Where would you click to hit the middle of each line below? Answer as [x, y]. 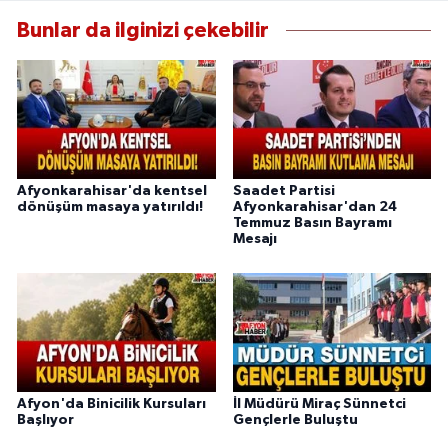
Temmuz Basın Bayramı [312, 223]
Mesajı [254, 239]
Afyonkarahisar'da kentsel [112, 191]
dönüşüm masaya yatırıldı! [110, 207]
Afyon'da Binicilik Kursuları [111, 404]
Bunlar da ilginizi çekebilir [143, 30]
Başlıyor [45, 420]
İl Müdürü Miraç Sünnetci [319, 404]
